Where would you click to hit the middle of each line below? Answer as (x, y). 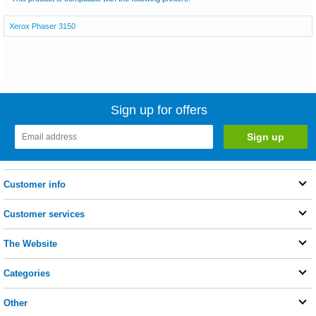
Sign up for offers (159, 110)
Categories (27, 273)
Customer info (35, 184)
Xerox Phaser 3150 (42, 26)
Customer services (44, 214)
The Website (30, 243)
